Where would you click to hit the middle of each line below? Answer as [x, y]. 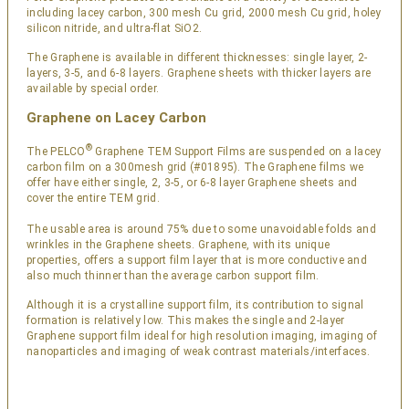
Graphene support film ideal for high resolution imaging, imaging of [202, 336]
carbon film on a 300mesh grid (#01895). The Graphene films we [195, 167]
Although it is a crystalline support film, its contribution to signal [195, 305]
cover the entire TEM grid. [93, 198]
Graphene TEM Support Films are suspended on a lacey [237, 152]
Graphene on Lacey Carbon [116, 118]
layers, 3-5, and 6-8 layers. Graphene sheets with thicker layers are [199, 73]
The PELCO [56, 152]
